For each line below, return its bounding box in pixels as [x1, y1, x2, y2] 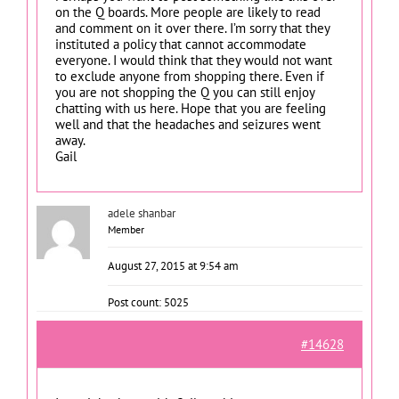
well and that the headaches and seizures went [55, 116, 321, 133]
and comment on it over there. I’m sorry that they [55, 20, 330, 37]
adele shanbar [108, 206, 175, 221]
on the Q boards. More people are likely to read [55, 4, 321, 20]
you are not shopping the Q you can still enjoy [55, 84, 314, 101]
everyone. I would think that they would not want [55, 52, 332, 69]
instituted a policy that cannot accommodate [55, 36, 306, 53]
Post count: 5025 [108, 295, 189, 310]
